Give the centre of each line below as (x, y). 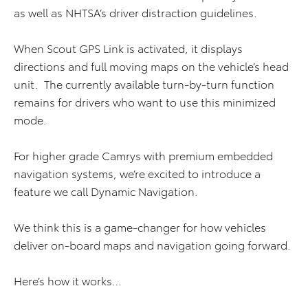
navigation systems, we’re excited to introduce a (137, 173)
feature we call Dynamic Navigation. (106, 191)
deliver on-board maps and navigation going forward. (152, 245)
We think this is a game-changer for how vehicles (140, 227)
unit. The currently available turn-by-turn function (144, 84)
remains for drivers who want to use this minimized (145, 102)
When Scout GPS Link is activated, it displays (128, 48)
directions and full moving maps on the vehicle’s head (151, 66)
